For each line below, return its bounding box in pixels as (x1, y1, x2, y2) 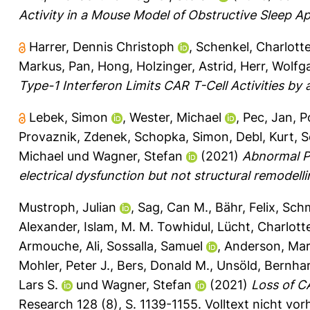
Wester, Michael (129, 109, 221, 125)
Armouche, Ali (19, 238, 100, 253)
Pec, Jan (243, 109, 293, 125)
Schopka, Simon (134, 129, 229, 144)
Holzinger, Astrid (136, 58, 233, 73)
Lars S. (19, 277, 58, 292)
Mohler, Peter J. (19, 257, 110, 273)
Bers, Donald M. (117, 257, 210, 273)
